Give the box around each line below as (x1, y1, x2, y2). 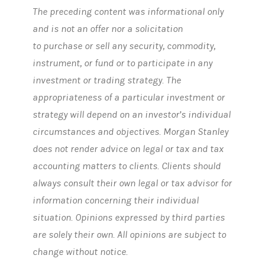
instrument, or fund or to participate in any (32, 57, 212, 69)
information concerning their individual (32, 194, 199, 206)
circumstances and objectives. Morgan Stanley (32, 125, 228, 138)
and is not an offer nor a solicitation (32, 22, 183, 35)
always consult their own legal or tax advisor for (32, 177, 232, 189)
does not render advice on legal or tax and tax (32, 143, 224, 155)
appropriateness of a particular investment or (32, 91, 225, 104)
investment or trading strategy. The (32, 74, 181, 86)
